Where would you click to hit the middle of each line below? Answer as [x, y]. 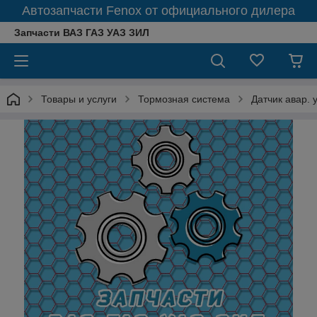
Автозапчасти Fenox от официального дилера [158, 11]
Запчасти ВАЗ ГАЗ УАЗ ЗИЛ [82, 33]
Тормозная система [184, 99]
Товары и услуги [79, 99]
